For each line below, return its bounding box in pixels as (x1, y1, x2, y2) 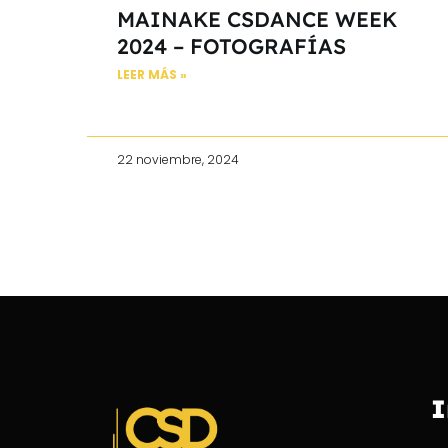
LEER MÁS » (117, 65, 187, 83)
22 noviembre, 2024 (117, 150, 239, 168)
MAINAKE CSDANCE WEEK (117, 5, 397, 32)
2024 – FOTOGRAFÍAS (117, 32, 346, 59)
